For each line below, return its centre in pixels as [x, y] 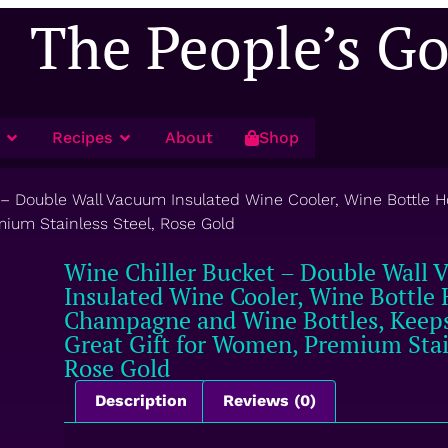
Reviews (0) [269, 401]
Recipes [82, 137]
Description [141, 401]
